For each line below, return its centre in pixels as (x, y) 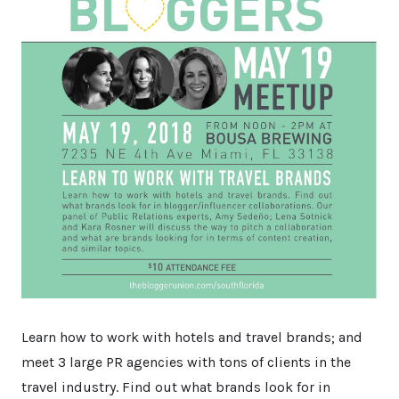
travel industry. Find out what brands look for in (176, 387)
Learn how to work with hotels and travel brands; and (192, 338)
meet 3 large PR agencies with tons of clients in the (186, 362)
